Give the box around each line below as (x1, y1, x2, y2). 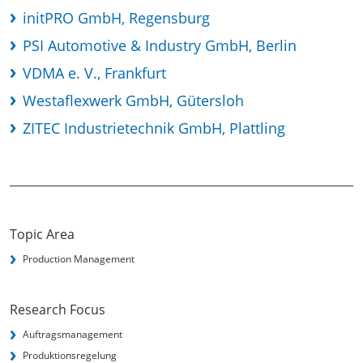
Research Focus (10, 301, 105, 318)
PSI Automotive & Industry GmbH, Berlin (23, 36, 297, 55)
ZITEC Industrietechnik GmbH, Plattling (23, 118, 285, 138)
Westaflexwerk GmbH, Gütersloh (23, 91, 244, 110)
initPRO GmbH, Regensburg (23, 8, 210, 28)
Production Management (23, 252, 135, 266)
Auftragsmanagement (23, 327, 122, 341)
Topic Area (10, 225, 75, 243)
